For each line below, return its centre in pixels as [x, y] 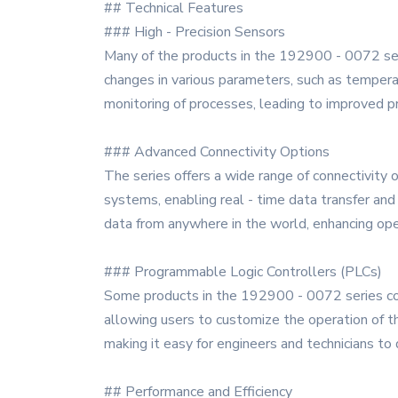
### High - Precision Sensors [195, 32]
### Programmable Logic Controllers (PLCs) [243, 272]
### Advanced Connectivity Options [217, 152]
